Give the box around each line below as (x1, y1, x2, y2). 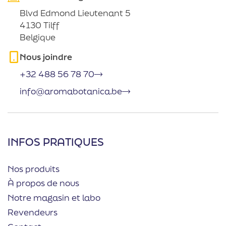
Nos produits (8, 162, 60, 175)
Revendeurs (8, 206, 58, 218)
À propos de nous (8, 177, 79, 189)
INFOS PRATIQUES (8, 134, 104, 149)
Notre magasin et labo (8, 192, 100, 204)
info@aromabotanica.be (20, 85, 122, 97)
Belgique (20, 31, 55, 43)
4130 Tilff (20, 19, 60, 31)
